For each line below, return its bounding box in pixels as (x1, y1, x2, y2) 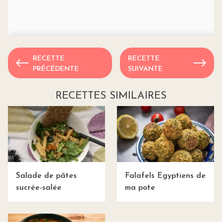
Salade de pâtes (16, 171, 77, 180)
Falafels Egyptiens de (125, 171, 206, 180)
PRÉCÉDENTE (33, 65, 79, 73)
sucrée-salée (16, 183, 61, 192)
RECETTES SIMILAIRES (55, 91, 166, 102)
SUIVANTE (128, 65, 163, 73)
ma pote (125, 183, 155, 192)
